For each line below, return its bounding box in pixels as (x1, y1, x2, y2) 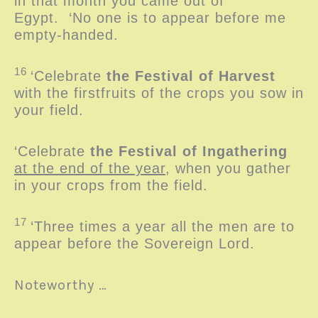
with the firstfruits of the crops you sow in (14, 84, 304, 101)
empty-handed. (14, 26, 128, 43)
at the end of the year (14, 160, 165, 176)
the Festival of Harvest (106, 67, 275, 84)
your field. (14, 102, 99, 118)
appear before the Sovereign (14, 235, 219, 251)
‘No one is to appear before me (69, 9, 286, 26)
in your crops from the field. (14, 177, 223, 193)
